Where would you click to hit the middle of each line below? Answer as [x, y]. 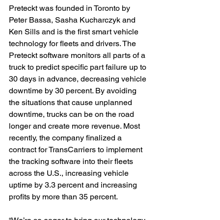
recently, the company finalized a [66, 138]
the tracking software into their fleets [72, 161]
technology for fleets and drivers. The [73, 43]
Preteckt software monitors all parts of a [78, 55]
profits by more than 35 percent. [63, 197]
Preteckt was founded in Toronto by [70, 8]
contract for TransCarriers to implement [77, 150]
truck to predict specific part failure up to [79, 67]
